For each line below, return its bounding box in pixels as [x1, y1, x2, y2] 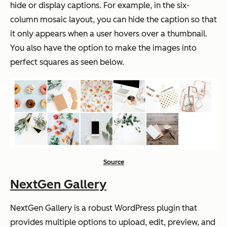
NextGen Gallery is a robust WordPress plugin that [10, 203, 197, 213]
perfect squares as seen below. [10, 57, 126, 67]
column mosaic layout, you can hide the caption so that [10, 15, 217, 25]
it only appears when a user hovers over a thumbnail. [10, 29, 207, 39]
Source [103, 158, 124, 166]
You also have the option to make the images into [10, 43, 197, 53]
